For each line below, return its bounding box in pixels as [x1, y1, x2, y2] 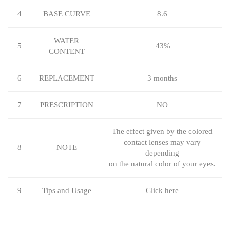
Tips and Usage [42, 186, 91, 195]
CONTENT [48, 47, 85, 55]
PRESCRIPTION [40, 101, 93, 109]
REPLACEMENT [39, 74, 94, 82]
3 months [147, 74, 177, 82]
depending [145, 149, 179, 157]
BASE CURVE [43, 10, 90, 18]
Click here [145, 186, 179, 195]
